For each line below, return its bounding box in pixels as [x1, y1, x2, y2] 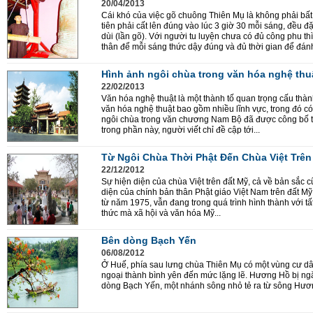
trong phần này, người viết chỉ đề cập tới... [101, 125, 260, 135]
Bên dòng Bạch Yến [101, 235, 196, 246]
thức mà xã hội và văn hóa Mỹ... [101, 208, 221, 218]
